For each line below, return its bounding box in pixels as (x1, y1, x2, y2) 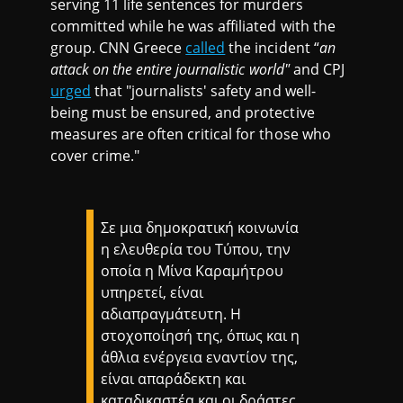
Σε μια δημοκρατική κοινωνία (101, 218, 300, 238)
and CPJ (292, 59, 345, 80)
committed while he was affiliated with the (50, 16, 336, 37)
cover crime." (50, 146, 140, 166)
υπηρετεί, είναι (101, 282, 204, 303)
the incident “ (225, 38, 319, 58)
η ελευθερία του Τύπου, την (101, 239, 291, 260)
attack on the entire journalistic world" (50, 59, 293, 80)
